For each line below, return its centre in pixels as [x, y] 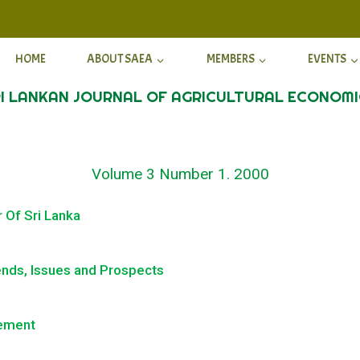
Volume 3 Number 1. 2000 [180, 174]
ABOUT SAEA [120, 59]
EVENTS [327, 59]
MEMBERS [230, 59]
